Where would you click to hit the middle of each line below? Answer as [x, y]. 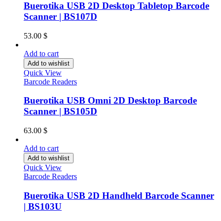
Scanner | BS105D [60, 111]
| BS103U [43, 206]
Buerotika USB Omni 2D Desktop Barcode [110, 101]
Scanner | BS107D [60, 16]
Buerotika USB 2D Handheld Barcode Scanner [119, 195]
